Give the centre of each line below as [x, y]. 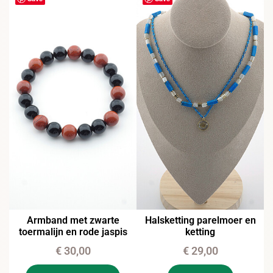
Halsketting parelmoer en [200, 220]
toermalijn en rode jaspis [73, 232]
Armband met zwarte [73, 220]
